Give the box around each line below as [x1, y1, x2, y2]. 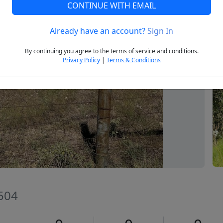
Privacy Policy [62, 56, 100, 65]
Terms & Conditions [106, 56, 161, 65]
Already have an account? [50, 25, 147, 37]
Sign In [147, 25, 173, 37]
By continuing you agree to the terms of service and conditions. [24, 47, 199, 56]
